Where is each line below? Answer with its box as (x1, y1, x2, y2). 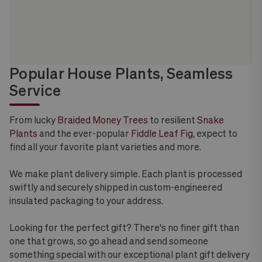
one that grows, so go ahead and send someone (9, 235, 208, 247)
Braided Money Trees (57, 114, 148, 126)
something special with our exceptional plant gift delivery (9, 249, 250, 260)
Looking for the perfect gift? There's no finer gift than (9, 222, 239, 233)
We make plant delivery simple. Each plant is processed (9, 168, 242, 180)
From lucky (9, 114, 57, 126)
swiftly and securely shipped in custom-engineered (9, 181, 222, 193)
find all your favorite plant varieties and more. (9, 141, 201, 153)
